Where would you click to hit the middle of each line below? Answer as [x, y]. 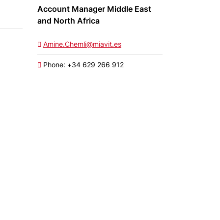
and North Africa [69, 21]
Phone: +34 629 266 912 [82, 65]
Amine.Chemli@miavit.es [82, 44]
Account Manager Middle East [94, 9]
